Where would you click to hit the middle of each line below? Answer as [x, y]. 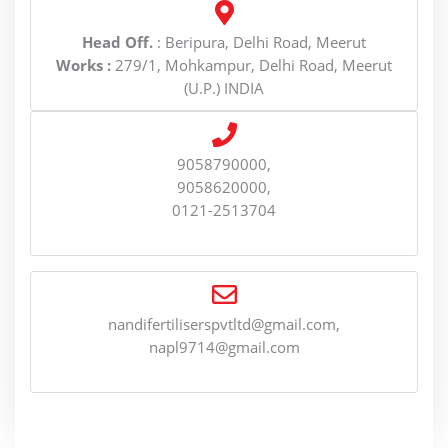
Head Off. [117, 41]
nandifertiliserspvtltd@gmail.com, [224, 323]
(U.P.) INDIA [224, 87]
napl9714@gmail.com [224, 346]
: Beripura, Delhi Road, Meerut [259, 41]
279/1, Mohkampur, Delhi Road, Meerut [251, 64]
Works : [83, 64]
